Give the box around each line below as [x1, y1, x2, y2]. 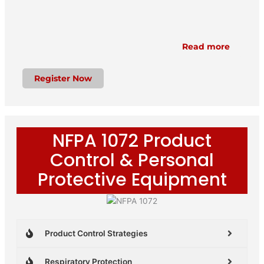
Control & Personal [50, 148, 214, 173]
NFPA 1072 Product [52, 128, 212, 153]
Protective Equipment [37, 167, 227, 192]
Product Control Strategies [45, 228, 148, 238]
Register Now [34, 73, 92, 84]
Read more [182, 41, 230, 52]
